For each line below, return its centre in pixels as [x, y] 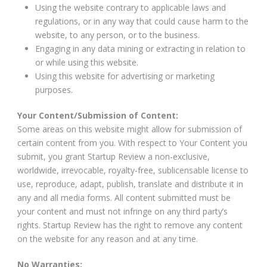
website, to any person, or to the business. [117, 35]
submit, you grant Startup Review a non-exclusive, [114, 156]
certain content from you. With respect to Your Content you [132, 142]
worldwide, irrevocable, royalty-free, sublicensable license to [133, 170]
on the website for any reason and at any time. [108, 238]
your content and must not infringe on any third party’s [122, 211]
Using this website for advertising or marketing [125, 76]
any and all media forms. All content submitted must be [124, 197]
